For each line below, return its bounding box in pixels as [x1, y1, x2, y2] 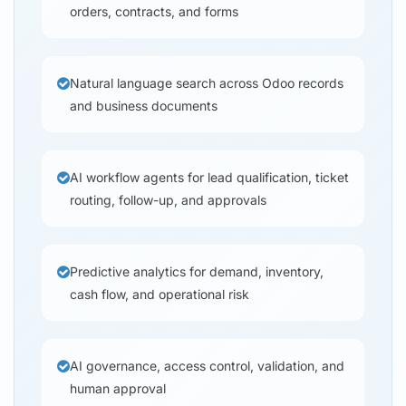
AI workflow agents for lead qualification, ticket [70, 169, 349, 186]
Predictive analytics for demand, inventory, [70, 264, 324, 280]
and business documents [70, 98, 217, 114]
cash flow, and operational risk [70, 286, 249, 303]
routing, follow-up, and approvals [70, 192, 266, 208]
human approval [70, 381, 166, 397]
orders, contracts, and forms [70, 4, 238, 20]
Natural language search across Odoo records [70, 75, 343, 92]
